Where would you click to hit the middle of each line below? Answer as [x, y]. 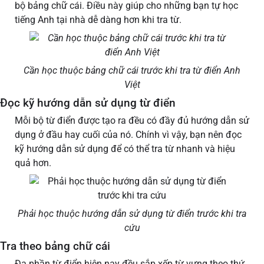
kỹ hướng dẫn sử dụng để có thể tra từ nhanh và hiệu [125, 149]
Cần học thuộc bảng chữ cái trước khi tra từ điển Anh [132, 71]
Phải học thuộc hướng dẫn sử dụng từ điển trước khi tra [132, 214]
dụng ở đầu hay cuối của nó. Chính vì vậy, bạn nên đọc [128, 135]
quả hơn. [34, 163]
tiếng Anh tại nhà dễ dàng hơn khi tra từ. [99, 20]
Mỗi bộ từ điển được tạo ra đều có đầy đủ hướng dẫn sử [132, 121]
